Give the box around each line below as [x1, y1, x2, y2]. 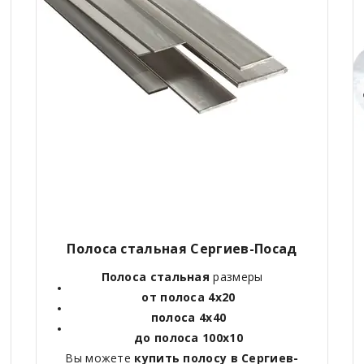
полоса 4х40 [150, 309, 227, 325]
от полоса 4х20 [141, 288, 236, 305]
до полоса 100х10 [134, 329, 243, 345]
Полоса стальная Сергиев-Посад [67, 239, 297, 258]
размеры [210, 268, 263, 284]
